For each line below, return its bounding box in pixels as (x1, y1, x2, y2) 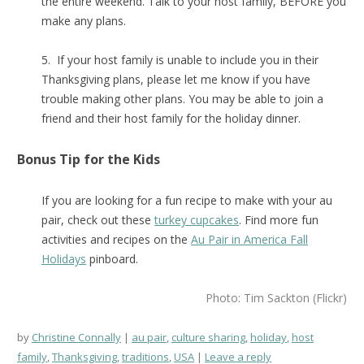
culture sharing (171, 329, 245, 344)
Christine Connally (32, 329, 121, 344)
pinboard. (86, 250, 138, 266)
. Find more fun (239, 211, 318, 227)
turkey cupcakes (154, 211, 239, 227)
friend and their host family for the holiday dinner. (41, 110, 301, 126)
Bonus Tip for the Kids (17, 149, 160, 168)
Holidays (41, 250, 86, 266)
